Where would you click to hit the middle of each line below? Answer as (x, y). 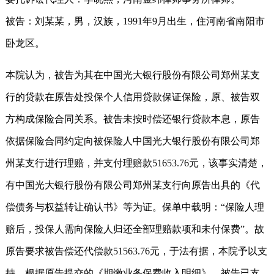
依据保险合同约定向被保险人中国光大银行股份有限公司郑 (133, 141)
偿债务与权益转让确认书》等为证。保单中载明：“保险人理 (135, 207)
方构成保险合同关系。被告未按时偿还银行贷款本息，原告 (133, 119)
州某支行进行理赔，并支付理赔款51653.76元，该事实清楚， (136, 163)
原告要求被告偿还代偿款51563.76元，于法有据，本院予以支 (136, 251)
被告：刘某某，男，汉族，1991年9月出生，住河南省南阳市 (135, 21)
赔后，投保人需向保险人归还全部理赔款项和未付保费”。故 (135, 229)
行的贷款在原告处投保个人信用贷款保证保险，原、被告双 (133, 97)
